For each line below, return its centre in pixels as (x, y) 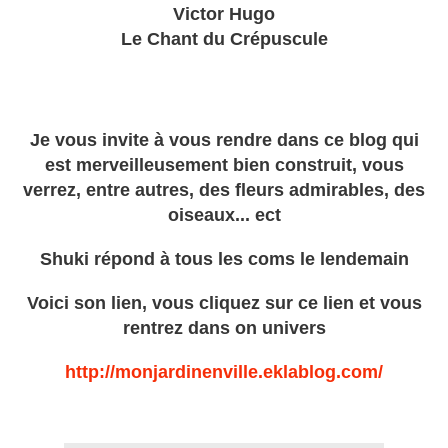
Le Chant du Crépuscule (224, 39)
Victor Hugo (224, 14)
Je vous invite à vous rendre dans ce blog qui (224, 140)
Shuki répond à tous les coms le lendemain (224, 259)
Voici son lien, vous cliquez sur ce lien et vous (224, 303)
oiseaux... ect (224, 215)
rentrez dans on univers (224, 328)
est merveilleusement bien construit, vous (224, 165)
